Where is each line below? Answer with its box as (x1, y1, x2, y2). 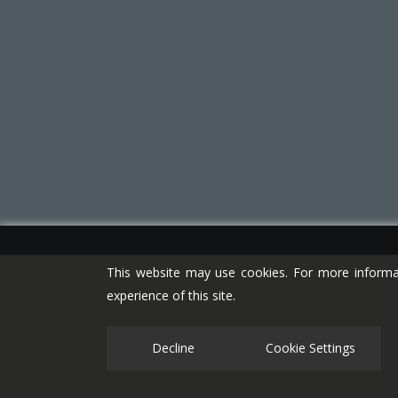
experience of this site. (107, 287, 235, 304)
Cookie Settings (266, 339, 355, 356)
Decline (152, 339, 195, 356)
